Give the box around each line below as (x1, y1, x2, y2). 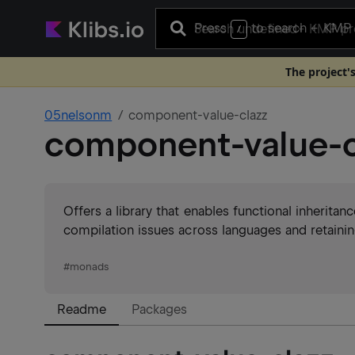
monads (70, 261, 109, 273)
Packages (132, 302, 188, 317)
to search (247, 20, 311, 36)
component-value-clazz (128, 108, 267, 123)
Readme (57, 302, 107, 317)
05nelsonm (44, 108, 113, 123)
